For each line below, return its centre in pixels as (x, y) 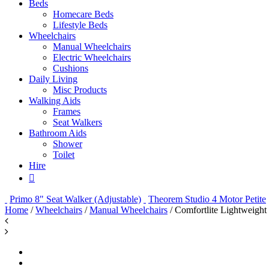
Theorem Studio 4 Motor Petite (207, 199)
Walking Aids (55, 101)
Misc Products (80, 90)
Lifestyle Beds (80, 25)
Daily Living (53, 79)
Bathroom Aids (58, 133)
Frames (67, 111)
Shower (68, 144)
